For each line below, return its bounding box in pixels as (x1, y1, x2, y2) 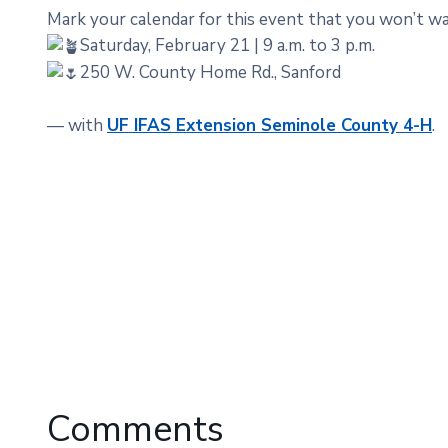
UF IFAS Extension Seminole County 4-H (107, 113, 432, 137)
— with (47, 113, 107, 137)
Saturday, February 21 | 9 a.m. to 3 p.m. (80, 33, 375, 57)
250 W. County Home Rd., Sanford (80, 60, 345, 84)
